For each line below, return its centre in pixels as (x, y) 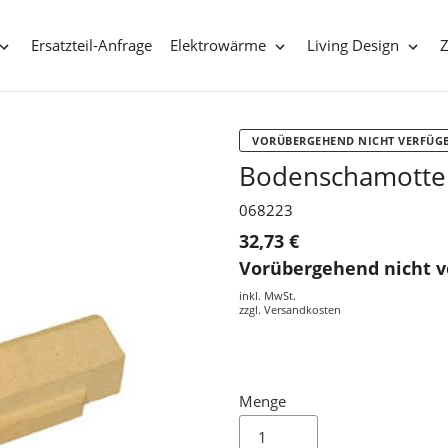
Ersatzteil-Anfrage (92, 45)
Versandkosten (302, 310)
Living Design (353, 45)
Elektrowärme (218, 45)
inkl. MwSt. (267, 296)
